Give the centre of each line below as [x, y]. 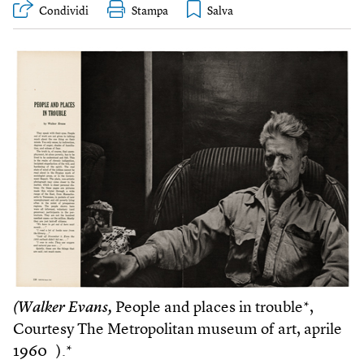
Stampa [150, 11]
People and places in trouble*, [213, 308]
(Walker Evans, [63, 308]
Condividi [64, 11]
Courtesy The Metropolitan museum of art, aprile [178, 330]
